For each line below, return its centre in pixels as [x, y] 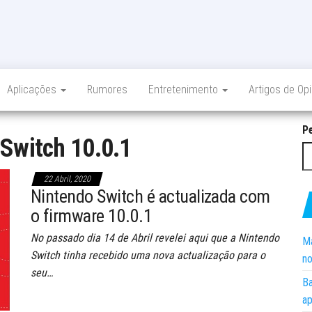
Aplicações [33, 89]
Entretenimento [185, 89]
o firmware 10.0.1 [92, 216]
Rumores [107, 89]
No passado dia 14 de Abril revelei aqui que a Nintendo [155, 238]
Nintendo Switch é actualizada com [150, 196]
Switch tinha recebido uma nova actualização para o [148, 255]
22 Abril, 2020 [67, 179]
